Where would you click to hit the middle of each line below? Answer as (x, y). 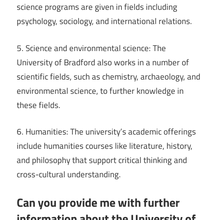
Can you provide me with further (98, 202)
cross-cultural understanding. (69, 175)
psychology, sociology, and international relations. (104, 21)
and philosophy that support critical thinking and (102, 160)
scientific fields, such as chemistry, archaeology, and (109, 76)
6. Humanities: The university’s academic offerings (106, 132)
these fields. (39, 105)
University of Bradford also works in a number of (103, 62)
